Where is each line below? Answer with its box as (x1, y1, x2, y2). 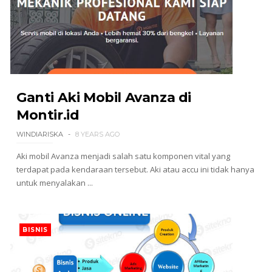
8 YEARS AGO (75, 130, 120, 138)
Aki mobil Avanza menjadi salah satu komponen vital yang (16, 151, 230, 161)
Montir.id (16, 107, 80, 123)
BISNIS (22, 226, 48, 234)
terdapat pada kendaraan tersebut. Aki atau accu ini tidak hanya (16, 164, 254, 175)
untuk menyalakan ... (16, 177, 93, 188)
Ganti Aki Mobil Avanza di (16, 89, 191, 106)
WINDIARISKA (16, 130, 63, 138)
